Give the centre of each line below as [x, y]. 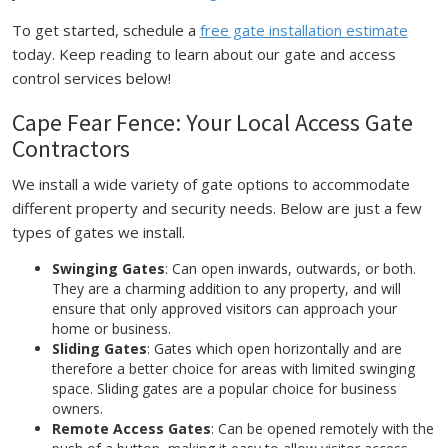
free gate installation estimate [303, 30]
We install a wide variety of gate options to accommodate [210, 184]
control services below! [91, 78]
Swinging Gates [108, 268]
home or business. [111, 328]
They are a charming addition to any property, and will [226, 288]
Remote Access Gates [131, 428]
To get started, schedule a [105, 30]
